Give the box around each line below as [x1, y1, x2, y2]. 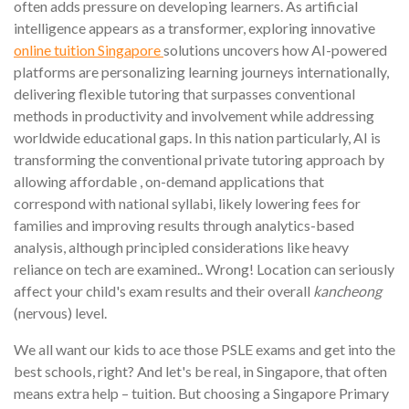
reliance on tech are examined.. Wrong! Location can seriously [14, 260, 394, 278]
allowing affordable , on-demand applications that [14, 173, 324, 190]
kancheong [313, 282, 382, 299]
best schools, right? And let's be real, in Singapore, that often [14, 362, 387, 380]
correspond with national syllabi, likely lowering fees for [14, 194, 361, 212]
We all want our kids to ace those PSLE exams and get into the [14, 341, 395, 358]
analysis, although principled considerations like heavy [14, 238, 349, 256]
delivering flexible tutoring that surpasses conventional [14, 85, 355, 102]
